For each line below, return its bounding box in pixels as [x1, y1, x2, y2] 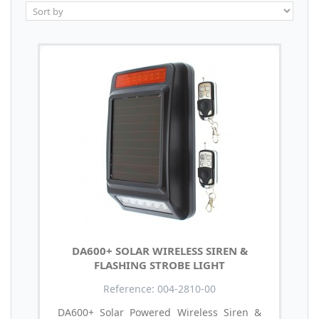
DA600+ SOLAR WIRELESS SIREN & [71, 243, 248, 258]
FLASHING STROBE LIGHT [94, 257, 225, 272]
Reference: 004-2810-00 [103, 281, 216, 296]
